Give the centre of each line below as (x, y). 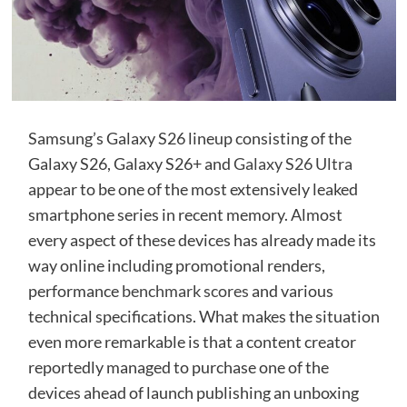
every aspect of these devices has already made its (202, 240)
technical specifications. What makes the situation (203, 317)
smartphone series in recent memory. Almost (185, 215)
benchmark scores (185, 291)
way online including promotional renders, (176, 266)
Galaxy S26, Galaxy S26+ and (130, 164)
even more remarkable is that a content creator (192, 342)
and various (291, 291)
